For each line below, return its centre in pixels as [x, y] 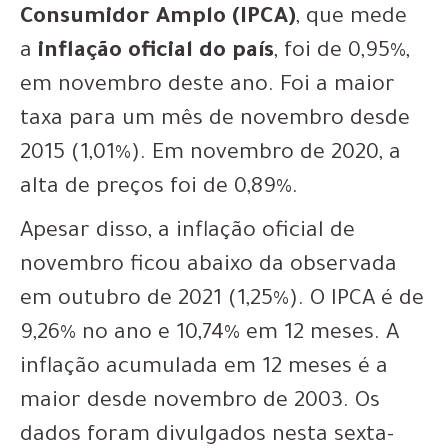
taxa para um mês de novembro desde [215, 120]
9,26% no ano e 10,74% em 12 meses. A [209, 334]
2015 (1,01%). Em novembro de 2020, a [210, 154]
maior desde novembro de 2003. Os [200, 402]
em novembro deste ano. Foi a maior [207, 86]
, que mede [351, 18]
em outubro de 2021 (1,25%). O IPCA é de [222, 300]
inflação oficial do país [156, 52]
